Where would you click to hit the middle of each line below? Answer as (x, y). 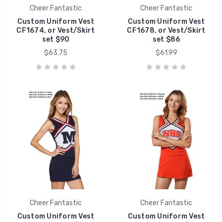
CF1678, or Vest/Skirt (166, 30)
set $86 (166, 39)
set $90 (56, 39)
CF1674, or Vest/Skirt (56, 30)
